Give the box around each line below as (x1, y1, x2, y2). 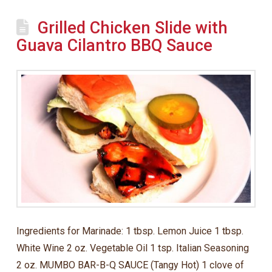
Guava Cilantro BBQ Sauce (16, 36, 212, 56)
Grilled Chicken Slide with (38, 18, 228, 38)
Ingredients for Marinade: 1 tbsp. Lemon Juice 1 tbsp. (16, 225, 243, 237)
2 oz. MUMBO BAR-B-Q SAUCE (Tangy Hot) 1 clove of (16, 259, 244, 271)
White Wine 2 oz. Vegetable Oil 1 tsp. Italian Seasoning (16, 242, 249, 254)
